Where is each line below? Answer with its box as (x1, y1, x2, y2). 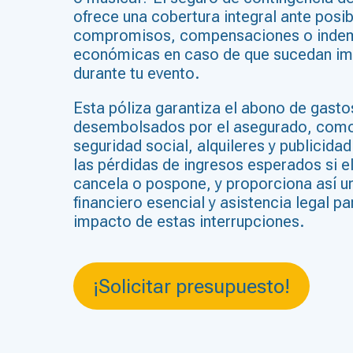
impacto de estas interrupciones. (73, 212, 305, 231)
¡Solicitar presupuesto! (93, 274, 291, 298)
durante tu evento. (73, 64, 204, 83)
